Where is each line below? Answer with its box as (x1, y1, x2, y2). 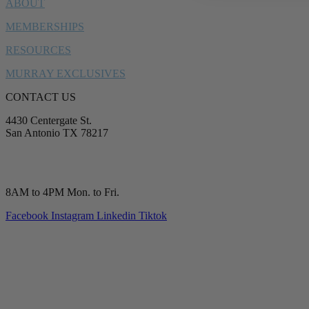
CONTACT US (6, 90, 76, 103)
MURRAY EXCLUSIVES (6, 67, 126, 79)
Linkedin (97, 209, 136, 221)
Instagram (51, 209, 94, 221)
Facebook (6, 209, 48, 221)
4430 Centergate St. (6, 114, 92, 126)
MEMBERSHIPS (6, 20, 84, 32)
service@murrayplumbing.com (6, 150, 140, 162)
